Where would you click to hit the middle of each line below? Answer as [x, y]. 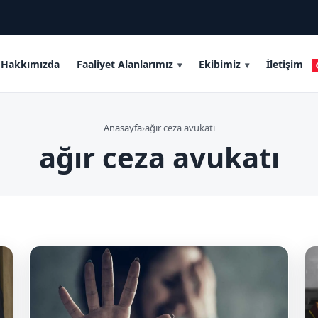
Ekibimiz [220, 64]
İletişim [285, 64]
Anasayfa [122, 128]
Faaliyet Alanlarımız [125, 64]
